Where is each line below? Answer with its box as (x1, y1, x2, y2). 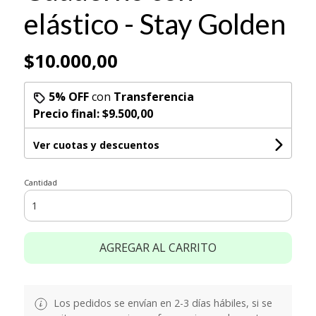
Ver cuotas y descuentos (32, 138, 159, 152)
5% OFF (48, 88, 89, 104)
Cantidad (23, 176, 57, 188)
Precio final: (32, 105, 102, 121)
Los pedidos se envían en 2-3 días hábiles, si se (50, 296, 272, 310)
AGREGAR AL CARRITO (99, 239, 217, 255)
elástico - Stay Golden (23, 6, 286, 41)
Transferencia (113, 88, 194, 104)
